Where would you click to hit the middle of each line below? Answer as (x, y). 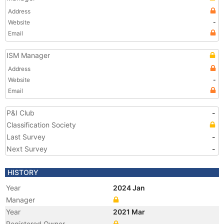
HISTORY (23, 172)
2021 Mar (130, 212)
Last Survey (26, 137)
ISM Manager (28, 55)
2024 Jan (130, 188)
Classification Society (41, 125)
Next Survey (27, 149)
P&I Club (20, 113)
